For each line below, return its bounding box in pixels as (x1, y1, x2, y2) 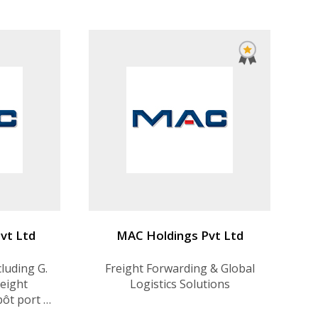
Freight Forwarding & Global (104, 261, 255, 277)
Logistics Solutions (129, 276, 230, 292)
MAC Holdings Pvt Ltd (116, 227, 243, 244)
